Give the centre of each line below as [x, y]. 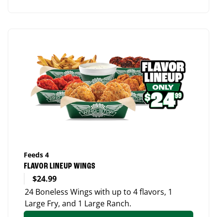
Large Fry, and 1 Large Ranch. [78, 203]
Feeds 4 [36, 155]
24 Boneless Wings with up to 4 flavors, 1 [99, 192]
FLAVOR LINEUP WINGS [60, 166]
